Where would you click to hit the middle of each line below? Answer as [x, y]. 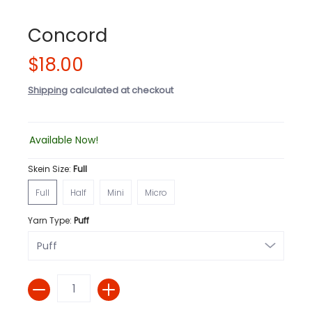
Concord [68, 35]
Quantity [46, 281]
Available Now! [64, 140]
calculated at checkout [120, 90]
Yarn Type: [51, 221]
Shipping [48, 90]
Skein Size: [50, 169]
